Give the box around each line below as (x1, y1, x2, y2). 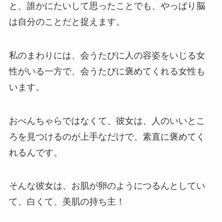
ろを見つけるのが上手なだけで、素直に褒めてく (8, 131, 205, 142)
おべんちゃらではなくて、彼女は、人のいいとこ (8, 115, 205, 126)
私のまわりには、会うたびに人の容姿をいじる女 (8, 50, 205, 60)
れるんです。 (8, 147, 62, 158)
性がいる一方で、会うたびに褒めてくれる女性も (8, 66, 205, 76)
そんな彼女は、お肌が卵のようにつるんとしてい (8, 181, 205, 191)
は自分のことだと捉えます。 (8, 16, 125, 27)
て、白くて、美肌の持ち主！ (8, 197, 125, 207)
